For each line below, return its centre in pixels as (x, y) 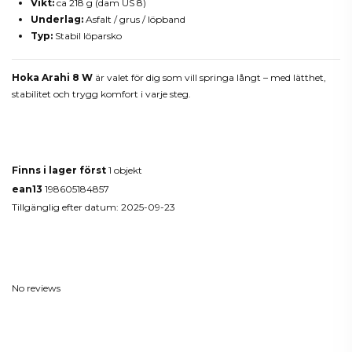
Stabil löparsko (87, 35)
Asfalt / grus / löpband (134, 19)
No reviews (36, 288)
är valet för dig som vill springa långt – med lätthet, (209, 78)
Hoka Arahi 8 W (52, 78)
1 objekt (125, 170)
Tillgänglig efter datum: (65, 207)
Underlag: (57, 19)
